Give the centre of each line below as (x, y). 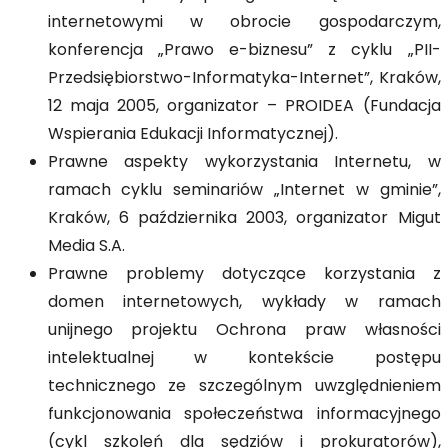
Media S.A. (86, 247)
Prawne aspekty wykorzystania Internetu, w (244, 163)
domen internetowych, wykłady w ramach (244, 303)
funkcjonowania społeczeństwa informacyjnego (244, 415)
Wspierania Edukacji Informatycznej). (192, 135)
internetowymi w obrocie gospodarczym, (244, 23)
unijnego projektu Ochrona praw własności (244, 331)
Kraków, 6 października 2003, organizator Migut (244, 219)
